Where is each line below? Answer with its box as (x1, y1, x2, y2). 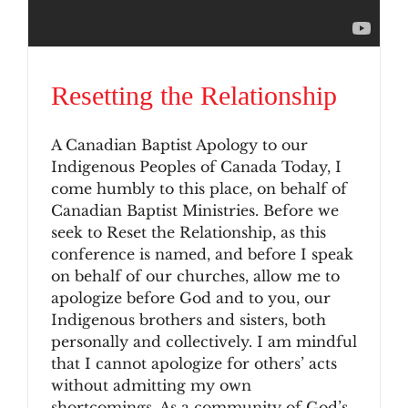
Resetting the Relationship (51, 80, 337, 111)
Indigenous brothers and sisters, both (51, 311, 326, 330)
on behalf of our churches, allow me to (51, 267, 340, 286)
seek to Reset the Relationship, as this (51, 223, 326, 242)
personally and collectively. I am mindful (51, 332, 357, 352)
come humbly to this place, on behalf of (51, 179, 347, 199)
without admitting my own (51, 376, 251, 395)
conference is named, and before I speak (51, 245, 353, 264)
